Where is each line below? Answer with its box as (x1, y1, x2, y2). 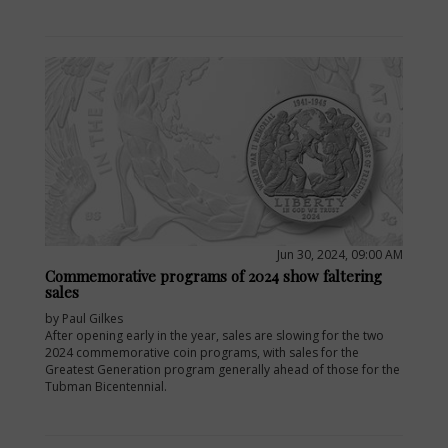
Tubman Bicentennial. (45, 377, 167, 395)
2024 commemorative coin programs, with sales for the (45, 343, 359, 361)
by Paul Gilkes (45, 309, 123, 327)
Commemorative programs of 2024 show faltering (45, 265, 382, 286)
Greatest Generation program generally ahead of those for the (45, 360, 400, 378)
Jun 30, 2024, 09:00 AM (277, 245, 403, 263)
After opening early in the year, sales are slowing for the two (45, 326, 384, 344)
